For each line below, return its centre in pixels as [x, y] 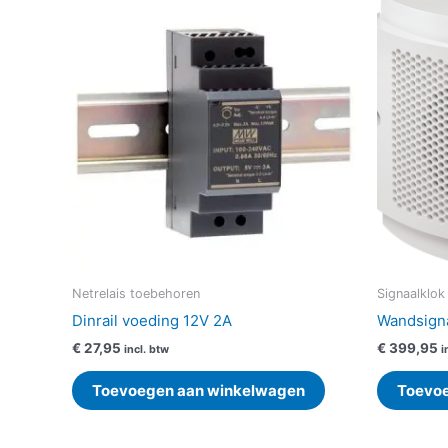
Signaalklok [411, 294]
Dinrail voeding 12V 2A [152, 320]
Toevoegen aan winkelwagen [198, 391]
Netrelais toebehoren [136, 294]
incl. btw [146, 350]
